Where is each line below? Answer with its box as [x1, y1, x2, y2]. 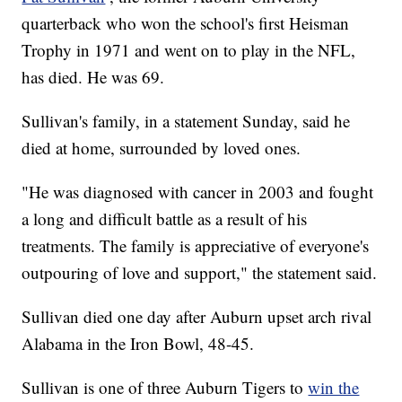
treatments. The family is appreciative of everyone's [22, 234, 370, 258]
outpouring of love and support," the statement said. [22, 261, 378, 284]
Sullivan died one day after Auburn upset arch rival [22, 305, 372, 328]
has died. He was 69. [22, 66, 165, 89]
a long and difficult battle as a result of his [22, 207, 308, 231]
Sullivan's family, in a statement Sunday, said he [22, 109, 351, 133]
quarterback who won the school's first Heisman [22, 12, 350, 35]
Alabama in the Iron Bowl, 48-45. [22, 332, 255, 355]
